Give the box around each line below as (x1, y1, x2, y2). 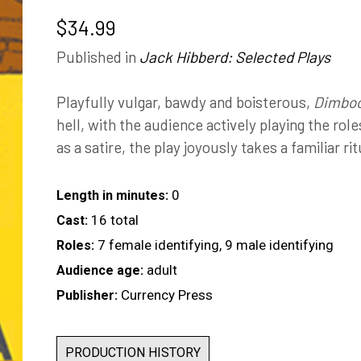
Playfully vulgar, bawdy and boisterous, (56, 93, 313, 111)
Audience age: (56, 263, 143, 278)
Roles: (56, 238, 94, 253)
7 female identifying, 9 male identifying (98, 237, 334, 253)
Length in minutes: (56, 188, 168, 203)
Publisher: (56, 288, 118, 303)
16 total (91, 212, 139, 228)
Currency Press (121, 287, 213, 303)
